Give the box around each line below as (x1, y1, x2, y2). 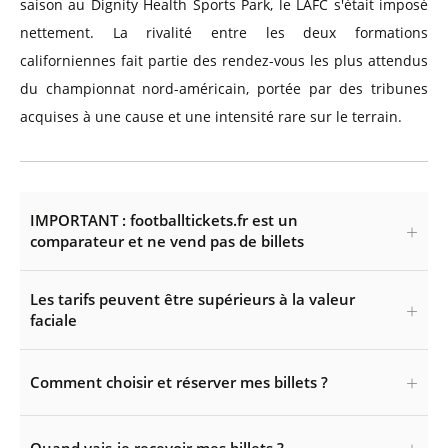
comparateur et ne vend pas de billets (30, 231, 304, 251)
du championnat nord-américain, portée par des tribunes (20, 79, 428, 98)
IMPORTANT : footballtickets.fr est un (30, 210, 298, 230)
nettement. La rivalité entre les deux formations (20, 23, 428, 42)
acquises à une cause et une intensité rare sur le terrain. (20, 107, 402, 126)
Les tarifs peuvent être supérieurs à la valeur (30, 289, 355, 309)
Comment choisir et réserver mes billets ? (30, 372, 328, 392)
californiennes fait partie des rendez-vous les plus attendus (20, 51, 428, 70)
